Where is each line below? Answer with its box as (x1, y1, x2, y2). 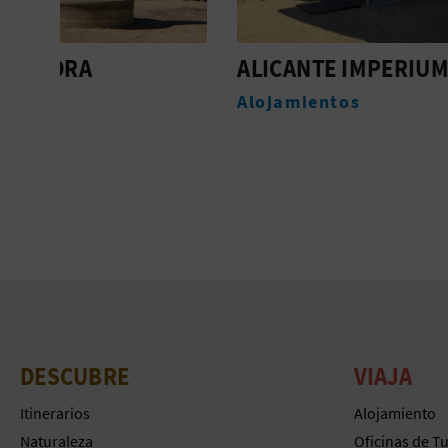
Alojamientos (75, 90, 199, 113)
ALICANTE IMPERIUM (75, 51, 287, 84)
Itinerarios (20, 402, 90, 423)
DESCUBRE (20, 359, 130, 392)
